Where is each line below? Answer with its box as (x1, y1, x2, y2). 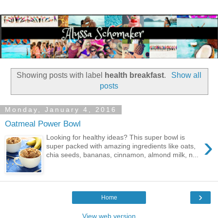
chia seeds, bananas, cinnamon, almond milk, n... (46, 151, 199, 159)
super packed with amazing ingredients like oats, (46, 142, 196, 150)
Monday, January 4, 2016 (5, 106, 117, 114)
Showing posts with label (17, 71, 105, 80)
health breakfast (105, 71, 164, 80)
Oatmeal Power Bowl (5, 118, 81, 128)
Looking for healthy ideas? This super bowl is (46, 133, 185, 142)
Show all (171, 71, 201, 80)
